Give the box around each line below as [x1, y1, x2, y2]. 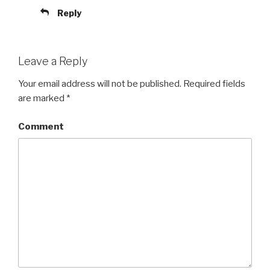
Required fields [181, 78, 245, 90]
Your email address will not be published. [18, 78, 181, 90]
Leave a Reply [18, 54, 87, 67]
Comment [18, 121, 64, 132]
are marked [18, 93, 66, 104]
